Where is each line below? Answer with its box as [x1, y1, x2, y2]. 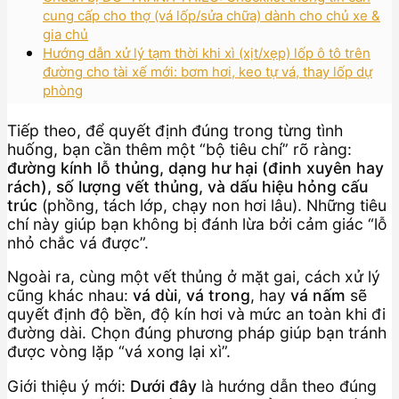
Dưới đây [130, 377, 197, 396]
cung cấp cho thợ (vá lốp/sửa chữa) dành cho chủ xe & [43, 6, 380, 24]
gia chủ [43, 25, 88, 43]
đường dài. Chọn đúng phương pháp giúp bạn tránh [7, 323, 387, 343]
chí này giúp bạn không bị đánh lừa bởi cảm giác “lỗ [7, 214, 387, 233]
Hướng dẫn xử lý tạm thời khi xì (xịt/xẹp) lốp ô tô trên [43, 44, 370, 61]
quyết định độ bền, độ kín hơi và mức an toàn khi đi [7, 305, 386, 324]
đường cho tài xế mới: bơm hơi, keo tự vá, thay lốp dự [43, 62, 372, 80]
